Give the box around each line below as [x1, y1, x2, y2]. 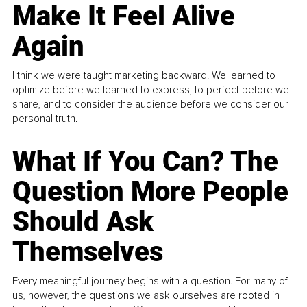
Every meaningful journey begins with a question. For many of [12, 274, 288, 287]
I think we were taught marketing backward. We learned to [12, 69, 276, 82]
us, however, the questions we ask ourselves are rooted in [12, 288, 280, 302]
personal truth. [12, 112, 78, 125]
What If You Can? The [12, 145, 279, 177]
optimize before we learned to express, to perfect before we [12, 83, 290, 96]
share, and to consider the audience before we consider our [12, 97, 289, 110]
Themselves [12, 235, 164, 268]
